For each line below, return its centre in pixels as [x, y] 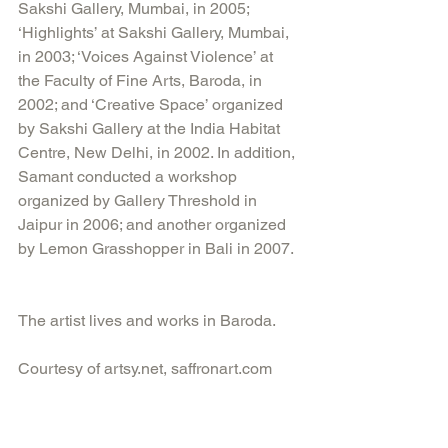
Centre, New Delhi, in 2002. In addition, [158, 152]
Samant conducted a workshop [129, 176]
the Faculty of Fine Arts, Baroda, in [142, 80]
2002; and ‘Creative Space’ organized [152, 104]
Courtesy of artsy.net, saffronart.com [145, 368]
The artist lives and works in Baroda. [147, 320]
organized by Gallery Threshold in [139, 200]
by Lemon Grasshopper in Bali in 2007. [157, 248]
